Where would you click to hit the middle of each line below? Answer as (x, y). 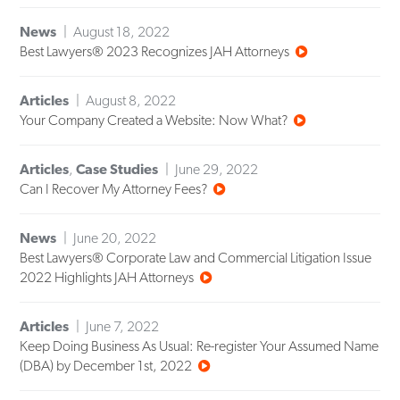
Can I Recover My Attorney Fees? (114, 189)
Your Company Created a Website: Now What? (154, 121)
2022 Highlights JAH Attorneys (107, 278)
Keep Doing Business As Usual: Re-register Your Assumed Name (200, 346)
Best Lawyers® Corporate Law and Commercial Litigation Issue (196, 258)
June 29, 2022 (217, 170)
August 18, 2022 (122, 32)
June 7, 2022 (123, 327)
